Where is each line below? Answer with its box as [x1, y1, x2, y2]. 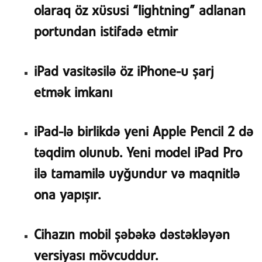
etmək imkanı [33, 87, 112, 99]
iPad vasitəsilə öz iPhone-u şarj [33, 65, 214, 78]
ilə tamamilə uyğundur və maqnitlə [33, 168, 240, 181]
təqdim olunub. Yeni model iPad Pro [33, 147, 242, 160]
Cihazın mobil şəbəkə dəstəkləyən [33, 229, 230, 242]
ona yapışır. [33, 189, 101, 202]
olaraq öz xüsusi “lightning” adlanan [33, 5, 246, 18]
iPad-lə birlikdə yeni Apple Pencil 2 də [33, 126, 253, 139]
